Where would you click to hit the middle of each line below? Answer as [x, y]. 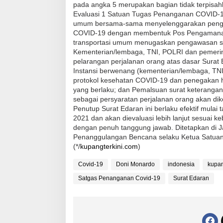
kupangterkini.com [109, 146]
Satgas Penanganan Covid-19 [119, 178]
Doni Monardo [135, 164]
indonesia [181, 164]
